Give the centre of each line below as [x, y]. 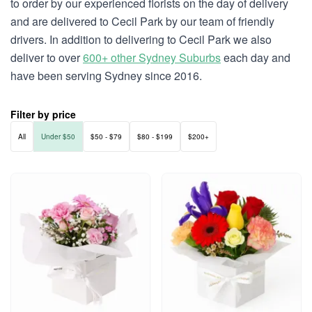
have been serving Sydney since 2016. [106, 76]
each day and [256, 57]
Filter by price [43, 114]
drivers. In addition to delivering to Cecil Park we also [141, 39]
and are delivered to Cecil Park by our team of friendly [142, 21]
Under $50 [58, 136]
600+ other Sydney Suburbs [152, 57]
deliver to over [47, 57]
